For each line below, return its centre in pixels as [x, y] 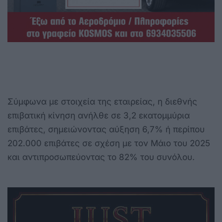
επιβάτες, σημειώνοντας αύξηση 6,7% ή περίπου [106, 129]
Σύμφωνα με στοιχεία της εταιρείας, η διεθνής [102, 101]
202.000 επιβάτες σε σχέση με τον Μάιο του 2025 [109, 143]
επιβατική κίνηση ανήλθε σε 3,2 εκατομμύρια [99, 115]
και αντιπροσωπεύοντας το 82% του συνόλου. [101, 157]
